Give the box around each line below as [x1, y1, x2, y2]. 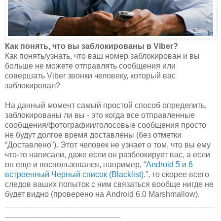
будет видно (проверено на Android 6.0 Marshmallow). [5, 190, 200, 199]
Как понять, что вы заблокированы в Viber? [5, 42, 178, 51]
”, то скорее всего [146, 170, 209, 179]
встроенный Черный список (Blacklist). [5, 170, 146, 179]
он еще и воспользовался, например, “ [5, 160, 146, 169]
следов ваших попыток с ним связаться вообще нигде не [5, 180, 214, 189]
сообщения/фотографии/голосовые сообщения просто [5, 121, 206, 130]
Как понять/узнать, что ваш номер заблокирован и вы [5, 52, 200, 61]
